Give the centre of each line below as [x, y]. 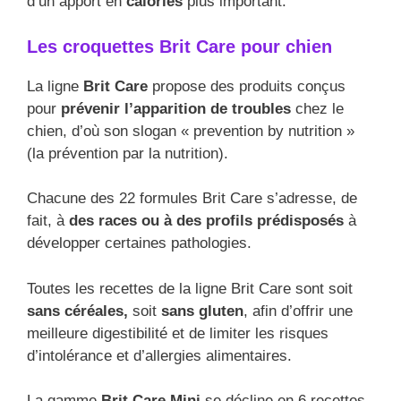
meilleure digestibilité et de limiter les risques [178, 333]
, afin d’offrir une [298, 311]
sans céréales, [77, 311]
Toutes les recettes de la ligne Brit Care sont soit [190, 288]
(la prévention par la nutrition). [128, 153]
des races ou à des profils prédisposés [206, 221]
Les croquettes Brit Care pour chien [179, 46]
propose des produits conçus [247, 86]
